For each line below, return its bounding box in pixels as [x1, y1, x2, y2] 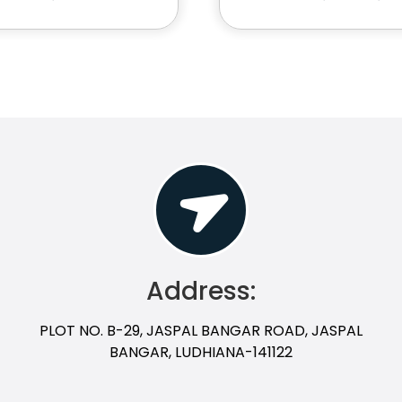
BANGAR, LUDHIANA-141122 [109, 341, 293, 363]
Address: [145, 273, 256, 309]
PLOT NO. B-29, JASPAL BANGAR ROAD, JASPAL [39, 319, 363, 341]
